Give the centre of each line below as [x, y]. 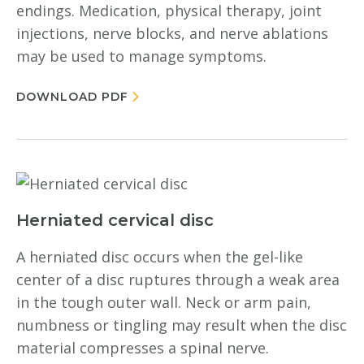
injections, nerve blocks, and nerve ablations [172, 33]
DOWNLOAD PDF [72, 97]
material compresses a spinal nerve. [143, 348]
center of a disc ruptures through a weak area [178, 279]
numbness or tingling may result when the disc [182, 325]
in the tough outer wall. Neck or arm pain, [164, 302]
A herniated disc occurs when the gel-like [160, 257]
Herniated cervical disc [115, 220]
